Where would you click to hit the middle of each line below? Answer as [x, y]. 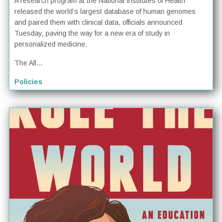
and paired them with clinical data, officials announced [99, 22]
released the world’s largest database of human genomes [105, 11]
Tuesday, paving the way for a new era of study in [92, 33]
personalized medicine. [51, 44]
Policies [29, 82]
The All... [28, 63]
